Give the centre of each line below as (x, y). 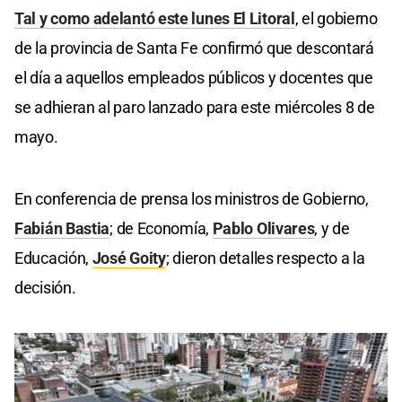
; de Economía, (161, 228)
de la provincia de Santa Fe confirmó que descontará (194, 48)
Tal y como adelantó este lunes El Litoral (155, 18)
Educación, (53, 258)
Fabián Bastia (62, 228)
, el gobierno (336, 18)
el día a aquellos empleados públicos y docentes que (194, 77)
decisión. (45, 287)
